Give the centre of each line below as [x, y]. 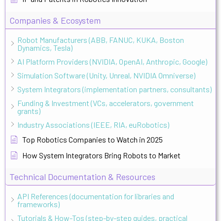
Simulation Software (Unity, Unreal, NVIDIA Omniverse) [106, 75]
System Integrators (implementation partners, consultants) [114, 89]
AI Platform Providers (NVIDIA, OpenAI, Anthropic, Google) [112, 61]
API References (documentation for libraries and [96, 196]
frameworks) [38, 204]
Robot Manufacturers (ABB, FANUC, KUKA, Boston [101, 39]
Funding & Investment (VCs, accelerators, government [106, 103]
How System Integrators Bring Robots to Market [101, 155]
